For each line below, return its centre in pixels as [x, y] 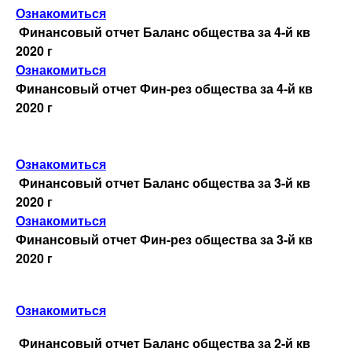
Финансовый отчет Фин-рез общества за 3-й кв [164, 239]
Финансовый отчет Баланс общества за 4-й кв [165, 31]
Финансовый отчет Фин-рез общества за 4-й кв [164, 88]
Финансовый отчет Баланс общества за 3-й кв [165, 182]
